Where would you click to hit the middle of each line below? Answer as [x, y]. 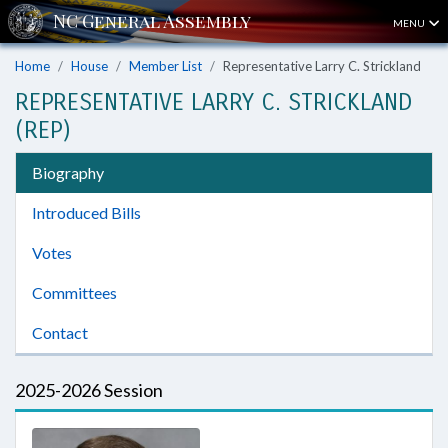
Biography [68, 172]
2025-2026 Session [89, 390]
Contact [60, 332]
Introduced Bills [86, 212]
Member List [165, 66]
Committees [74, 292]
